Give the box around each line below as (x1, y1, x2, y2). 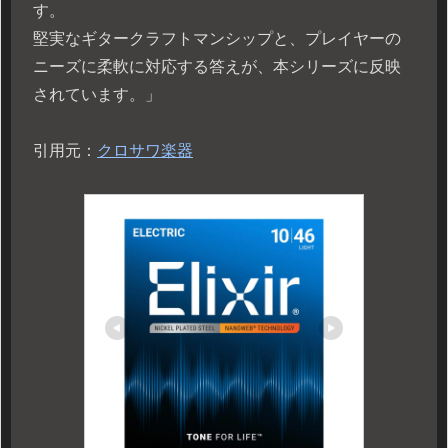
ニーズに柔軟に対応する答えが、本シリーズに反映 (33, 57, 401, 75)
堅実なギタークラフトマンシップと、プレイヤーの (33, 29, 401, 47)
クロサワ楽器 (97, 142, 193, 160)
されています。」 (33, 85, 161, 103)
